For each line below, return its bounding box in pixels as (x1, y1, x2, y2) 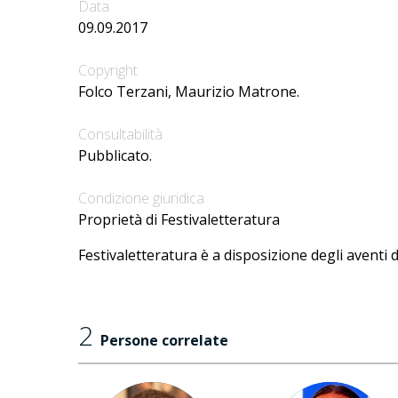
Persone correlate (100, 330, 228, 351)
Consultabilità (78, 124, 163, 145)
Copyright (78, 60, 138, 81)
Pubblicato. (78, 146, 152, 166)
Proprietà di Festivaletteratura (78, 210, 280, 230)
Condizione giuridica (78, 188, 204, 209)
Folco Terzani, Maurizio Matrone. (78, 82, 299, 102)
